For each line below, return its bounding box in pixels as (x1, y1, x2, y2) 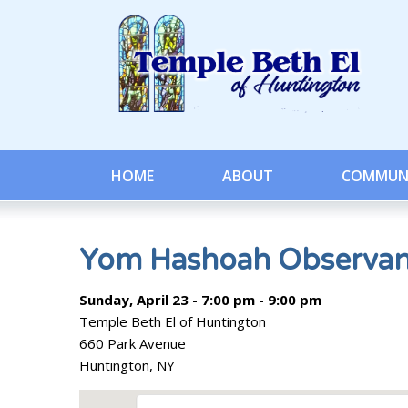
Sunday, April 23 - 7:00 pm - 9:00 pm (79, 291, 321, 309)
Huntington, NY (79, 356, 175, 374)
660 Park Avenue (79, 334, 186, 352)
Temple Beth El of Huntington (79, 312, 266, 331)
